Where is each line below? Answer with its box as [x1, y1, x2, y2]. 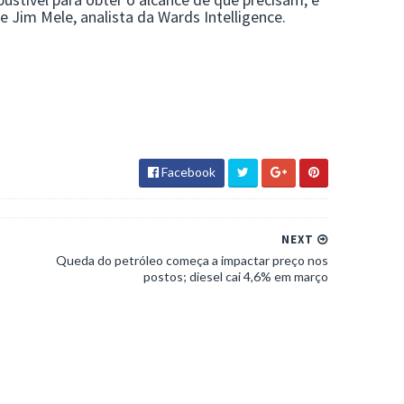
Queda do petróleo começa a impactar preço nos [56, 252, 328, 268]
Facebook [159, 163, 216, 179]
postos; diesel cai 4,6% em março [143, 268, 328, 284]
